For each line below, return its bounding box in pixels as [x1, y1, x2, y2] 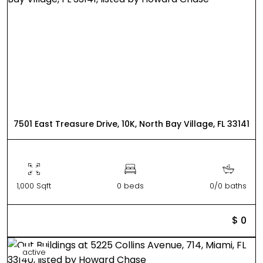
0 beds [117, 180, 144, 191]
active [22, 246, 46, 258]
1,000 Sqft [16, 180, 51, 191]
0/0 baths [210, 180, 247, 191]
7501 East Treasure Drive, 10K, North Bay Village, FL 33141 [14, 117, 249, 130]
